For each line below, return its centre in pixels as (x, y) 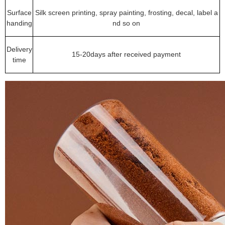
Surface (19, 13)
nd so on (126, 23)
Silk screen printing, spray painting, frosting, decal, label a (126, 13)
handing (19, 23)
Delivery (19, 49)
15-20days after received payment (126, 54)
